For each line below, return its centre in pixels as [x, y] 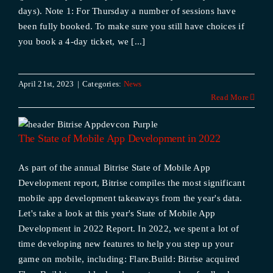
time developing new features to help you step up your [126, 244]
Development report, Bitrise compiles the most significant [131, 183]
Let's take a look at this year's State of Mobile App [117, 213]
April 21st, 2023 [46, 84]
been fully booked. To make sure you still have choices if [131, 26]
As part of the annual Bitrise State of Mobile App [114, 168]
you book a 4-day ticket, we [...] [82, 41]
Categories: [103, 84]
